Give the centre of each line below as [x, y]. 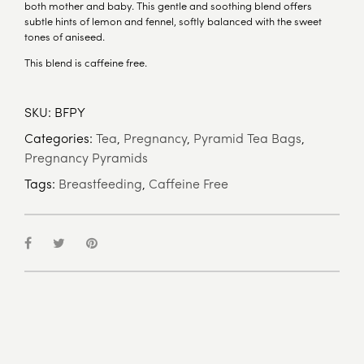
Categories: [60, 138]
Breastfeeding [100, 184]
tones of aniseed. [65, 37]
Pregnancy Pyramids [86, 158]
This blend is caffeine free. [86, 63]
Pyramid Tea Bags [247, 138]
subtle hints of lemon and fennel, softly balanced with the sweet [173, 21]
